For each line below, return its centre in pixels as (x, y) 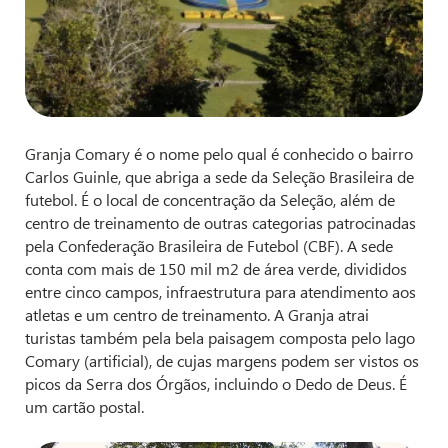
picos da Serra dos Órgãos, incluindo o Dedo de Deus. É (216, 384)
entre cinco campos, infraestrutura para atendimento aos (220, 292)
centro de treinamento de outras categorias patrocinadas (220, 223)
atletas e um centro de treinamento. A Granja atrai (197, 315)
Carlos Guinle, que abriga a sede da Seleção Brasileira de (219, 177)
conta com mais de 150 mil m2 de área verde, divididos (216, 269)
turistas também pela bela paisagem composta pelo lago (220, 338)
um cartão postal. (84, 407)
